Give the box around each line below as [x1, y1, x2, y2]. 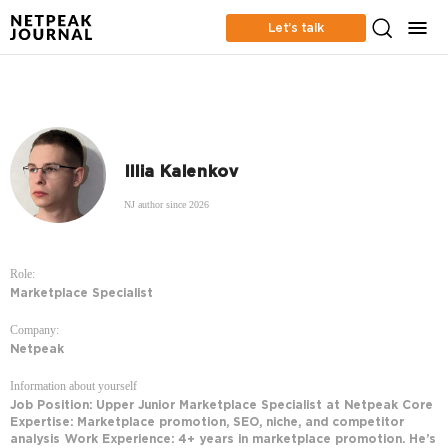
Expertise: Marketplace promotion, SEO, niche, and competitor [10, 416, 404, 430]
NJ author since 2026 [124, 198, 209, 210]
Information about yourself [10, 379, 137, 393]
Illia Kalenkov [124, 163, 238, 182]
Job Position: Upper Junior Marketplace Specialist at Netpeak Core [10, 399, 433, 413]
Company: [10, 323, 59, 337]
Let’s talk [268, 21, 324, 34]
